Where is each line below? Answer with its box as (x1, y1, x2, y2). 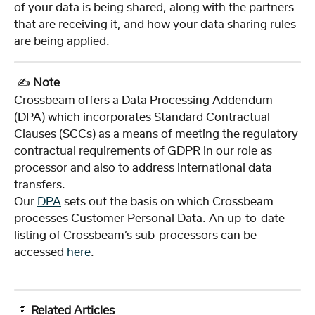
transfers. (14, 179, 65, 191)
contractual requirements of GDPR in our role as (14, 145, 275, 157)
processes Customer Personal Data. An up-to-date (14, 212, 288, 224)
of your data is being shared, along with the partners (14, 2, 297, 14)
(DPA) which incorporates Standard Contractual (14, 111, 273, 123)
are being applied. (14, 36, 110, 48)
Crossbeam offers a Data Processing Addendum (14, 94, 276, 106)
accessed (14, 246, 67, 258)
